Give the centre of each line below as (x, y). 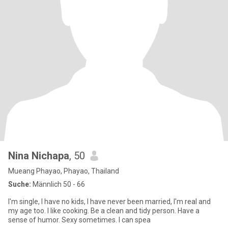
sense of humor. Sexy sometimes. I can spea (135, 220)
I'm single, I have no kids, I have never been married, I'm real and (109, 202)
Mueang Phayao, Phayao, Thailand (64, 171)
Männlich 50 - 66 (58, 184)
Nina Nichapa (39, 156)
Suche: (20, 184)
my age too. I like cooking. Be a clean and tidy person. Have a (28, 211)
